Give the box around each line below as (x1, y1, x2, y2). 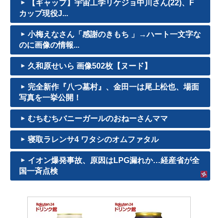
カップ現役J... (19, 9, 68, 18)
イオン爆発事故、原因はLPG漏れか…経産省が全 (27, 156, 200, 165)
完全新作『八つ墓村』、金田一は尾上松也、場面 (27, 83, 199, 91)
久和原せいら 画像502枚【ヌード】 (27, 62, 152, 71)
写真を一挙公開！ (19, 93, 81, 102)
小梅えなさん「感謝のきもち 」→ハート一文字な (27, 30, 201, 39)
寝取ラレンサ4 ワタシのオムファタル (27, 135, 159, 144)
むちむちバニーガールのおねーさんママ (27, 114, 168, 123)
